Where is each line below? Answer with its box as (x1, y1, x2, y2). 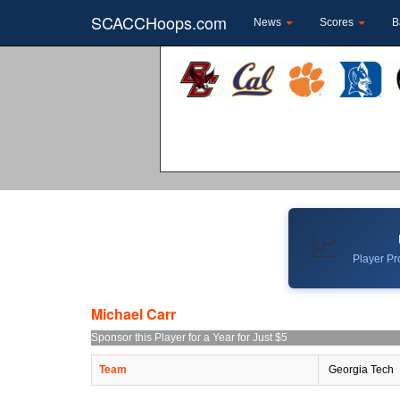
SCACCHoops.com (91, 11, 227, 34)
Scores (320, 16, 356, 29)
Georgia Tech (326, 362, 394, 376)
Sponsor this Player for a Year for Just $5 (91, 330, 287, 344)
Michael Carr (91, 303, 176, 324)
